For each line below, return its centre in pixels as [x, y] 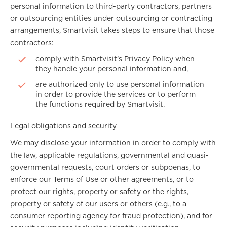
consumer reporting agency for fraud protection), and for [111, 216]
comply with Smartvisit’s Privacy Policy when [115, 59]
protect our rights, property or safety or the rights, [99, 192]
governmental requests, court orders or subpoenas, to [105, 168]
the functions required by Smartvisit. [100, 105]
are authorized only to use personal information [120, 85]
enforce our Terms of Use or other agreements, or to [102, 180]
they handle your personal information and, [112, 69]
